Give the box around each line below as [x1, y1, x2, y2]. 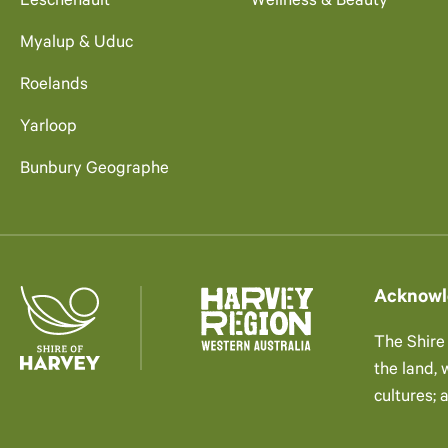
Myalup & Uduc [20, 34, 133, 54]
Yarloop [20, 118, 77, 138]
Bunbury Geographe [20, 160, 169, 180]
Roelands [20, 76, 88, 96]
